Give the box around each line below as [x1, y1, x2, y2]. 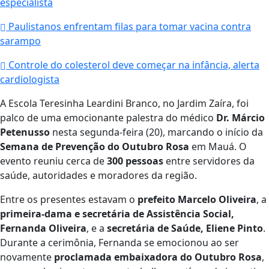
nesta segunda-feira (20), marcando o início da [50, 125, 263, 139]
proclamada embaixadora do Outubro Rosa [54, 250, 262, 264]
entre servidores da [163, 154, 255, 168]
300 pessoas [107, 154, 163, 168]
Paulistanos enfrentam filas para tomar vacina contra [6, 19, 251, 33]
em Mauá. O [189, 139, 247, 153]
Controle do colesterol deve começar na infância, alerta [6, 58, 259, 71]
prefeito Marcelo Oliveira [138, 192, 256, 206]
